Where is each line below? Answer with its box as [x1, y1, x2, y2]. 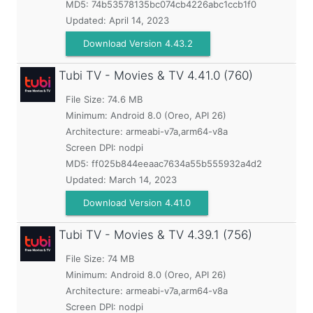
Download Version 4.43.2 [83, 38, 193, 49]
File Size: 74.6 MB [66, 94, 143, 105]
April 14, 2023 [109, 15, 169, 26]
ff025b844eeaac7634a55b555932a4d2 [92, 158, 262, 169]
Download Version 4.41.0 [83, 197, 191, 208]
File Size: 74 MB [66, 253, 134, 264]
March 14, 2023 [109, 174, 177, 185]
